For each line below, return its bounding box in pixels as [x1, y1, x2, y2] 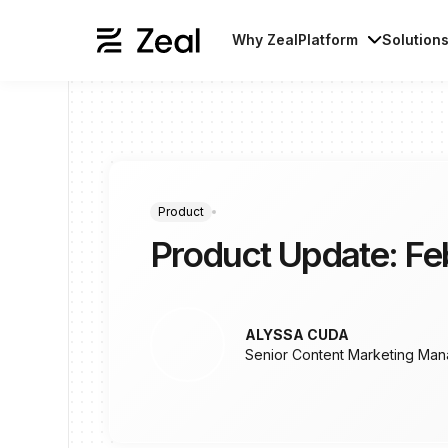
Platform [298, 31, 359, 48]
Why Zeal [232, 31, 299, 48]
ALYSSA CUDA [245, 325, 349, 343]
